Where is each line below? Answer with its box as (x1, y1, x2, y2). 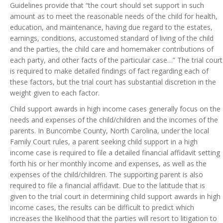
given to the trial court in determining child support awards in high (10, 192, 221, 202)
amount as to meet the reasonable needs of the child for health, (10, 11, 218, 21)
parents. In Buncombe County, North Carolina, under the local (10, 126, 209, 136)
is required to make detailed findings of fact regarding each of (10, 66, 209, 76)
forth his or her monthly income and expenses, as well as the (10, 159, 207, 169)
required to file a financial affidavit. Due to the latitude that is (10, 181, 205, 191)
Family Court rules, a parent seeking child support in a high (10, 137, 198, 147)
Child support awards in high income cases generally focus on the (10, 104, 221, 114)
